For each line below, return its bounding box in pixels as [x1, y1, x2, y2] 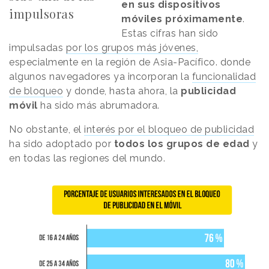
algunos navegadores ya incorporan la [9, 71, 192, 83]
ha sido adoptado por [9, 138, 111, 150]
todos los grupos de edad [111, 138, 250, 150]
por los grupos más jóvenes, [65, 42, 198, 54]
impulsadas [9, 42, 66, 54]
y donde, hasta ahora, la [63, 85, 181, 97]
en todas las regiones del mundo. [9, 153, 165, 165]
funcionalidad [192, 71, 256, 83]
